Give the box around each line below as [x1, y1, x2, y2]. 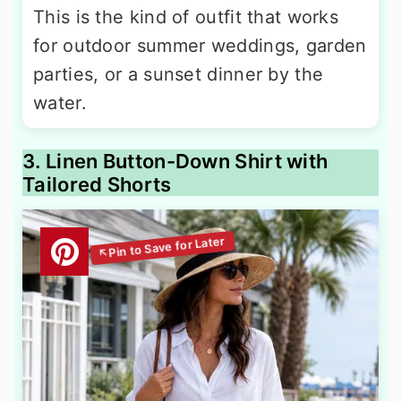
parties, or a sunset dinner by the [33, 64, 324, 86]
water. [33, 92, 87, 115]
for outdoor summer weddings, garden [33, 35, 367, 57]
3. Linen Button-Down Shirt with [22, 149, 328, 174]
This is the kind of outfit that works [33, 6, 339, 29]
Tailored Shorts [22, 173, 172, 197]
